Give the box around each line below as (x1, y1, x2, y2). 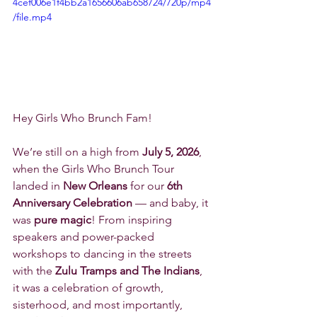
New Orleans (63, 179, 127, 193)
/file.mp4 (13, 10, 52, 23)
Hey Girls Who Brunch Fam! (13, 111, 155, 125)
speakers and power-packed (13, 230, 157, 244)
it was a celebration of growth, (13, 281, 166, 295)
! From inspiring (91, 213, 175, 227)
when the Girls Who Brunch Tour (13, 162, 177, 176)
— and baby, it (132, 196, 211, 210)
